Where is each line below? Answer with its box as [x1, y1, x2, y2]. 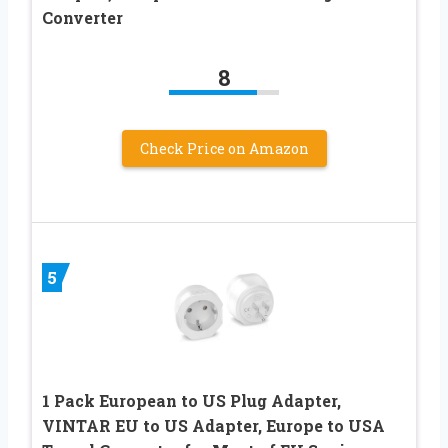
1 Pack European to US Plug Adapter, [42, 389, 341, 411]
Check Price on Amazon [139, 138, 309, 158]
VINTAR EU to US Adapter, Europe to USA [42, 414, 385, 436]
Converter [42, 6, 123, 28]
